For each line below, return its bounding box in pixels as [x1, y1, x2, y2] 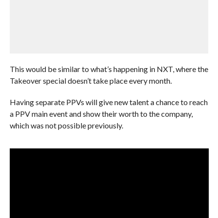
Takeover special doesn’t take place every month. [9, 76, 172, 85]
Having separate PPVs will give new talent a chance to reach [9, 97, 208, 107]
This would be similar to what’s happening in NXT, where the [9, 64, 208, 73]
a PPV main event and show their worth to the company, [9, 109, 193, 118]
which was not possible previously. [9, 121, 123, 130]
